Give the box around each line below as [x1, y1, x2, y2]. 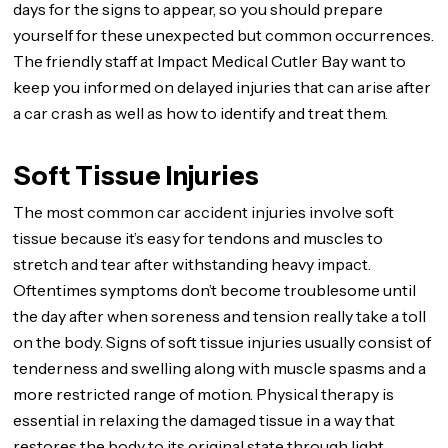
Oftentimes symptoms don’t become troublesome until [13, 280, 417, 300]
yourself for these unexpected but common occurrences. [13, 25, 435, 45]
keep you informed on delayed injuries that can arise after [13, 77, 432, 97]
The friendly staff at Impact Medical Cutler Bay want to [13, 51, 407, 71]
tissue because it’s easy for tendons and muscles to [13, 228, 384, 248]
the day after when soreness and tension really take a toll [13, 306, 427, 326]
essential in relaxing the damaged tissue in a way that [13, 410, 396, 430]
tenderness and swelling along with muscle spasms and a [13, 358, 427, 378]
